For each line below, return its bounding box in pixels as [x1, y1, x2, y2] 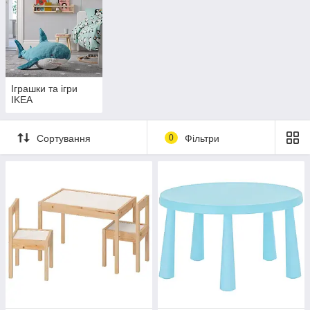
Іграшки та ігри [11, 83, 77, 95]
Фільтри [184, 132, 219, 144]
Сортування [37, 132, 91, 144]
